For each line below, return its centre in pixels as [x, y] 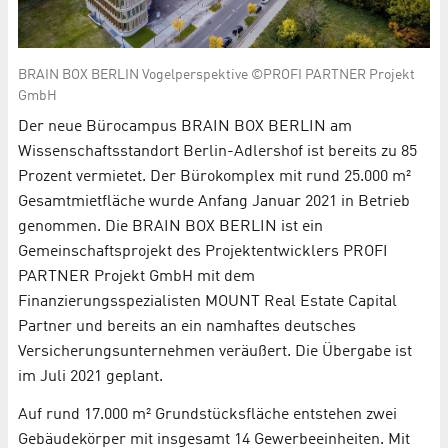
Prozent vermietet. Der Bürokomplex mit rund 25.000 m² [214, 177]
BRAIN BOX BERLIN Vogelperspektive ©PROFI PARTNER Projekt [216, 75]
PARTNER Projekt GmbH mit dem [136, 277]
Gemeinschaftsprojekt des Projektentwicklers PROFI [203, 252]
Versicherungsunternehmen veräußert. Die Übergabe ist [215, 352]
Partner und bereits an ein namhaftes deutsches [187, 327]
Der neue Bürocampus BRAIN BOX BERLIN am [185, 127]
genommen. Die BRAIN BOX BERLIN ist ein [170, 227]
